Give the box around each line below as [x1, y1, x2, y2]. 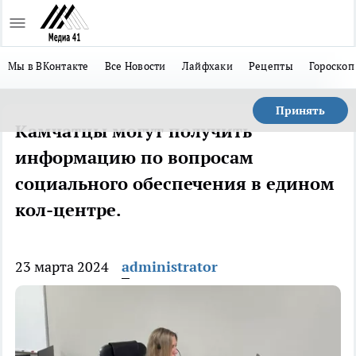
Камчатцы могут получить [15, 120, 252, 142]
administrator [122, 257, 218, 276]
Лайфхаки [181, 59, 233, 73]
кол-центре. [15, 199, 122, 221]
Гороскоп [308, 59, 354, 73]
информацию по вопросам [15, 146, 253, 168]
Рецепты [248, 59, 293, 73]
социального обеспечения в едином [15, 172, 335, 195]
